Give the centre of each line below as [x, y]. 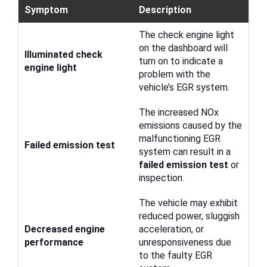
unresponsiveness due [185, 243]
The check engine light [187, 35]
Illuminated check [63, 55]
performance [54, 243]
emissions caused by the [190, 126]
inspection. [162, 178]
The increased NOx [179, 113]
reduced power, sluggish [189, 216]
